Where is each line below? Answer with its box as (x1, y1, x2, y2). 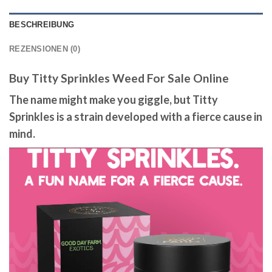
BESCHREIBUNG (9, 19, 75, 29)
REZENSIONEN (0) (9, 44, 80, 53)
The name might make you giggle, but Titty (9, 93, 218, 107)
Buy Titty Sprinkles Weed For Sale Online (9, 70, 229, 85)
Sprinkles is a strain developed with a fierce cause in (9, 110, 262, 124)
